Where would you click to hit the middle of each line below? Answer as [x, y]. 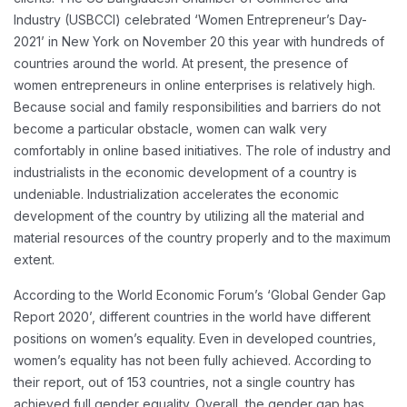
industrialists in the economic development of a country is [185, 172]
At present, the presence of [263, 63]
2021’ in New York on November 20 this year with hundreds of [199, 41]
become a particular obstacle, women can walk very [170, 129]
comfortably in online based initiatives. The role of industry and [202, 150]
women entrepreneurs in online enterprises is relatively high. [194, 85]
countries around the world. [96, 63]
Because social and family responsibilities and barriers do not [197, 107]
